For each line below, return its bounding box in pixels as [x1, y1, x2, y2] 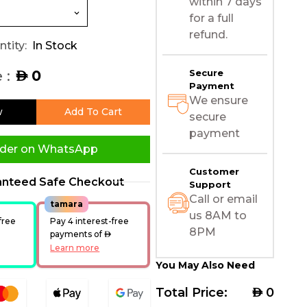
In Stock [32, 38, 77, 52]
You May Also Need [155, 258, 255, 271]
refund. [188, 27, 228, 41]
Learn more [50, 242, 100, 253]
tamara [50, 198, 84, 209]
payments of [50, 228, 105, 239]
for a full [188, 11, 234, 25]
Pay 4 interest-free [50, 215, 130, 226]
